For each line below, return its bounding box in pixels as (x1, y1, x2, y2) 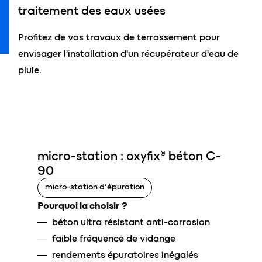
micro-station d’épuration (45, 181, 144, 192)
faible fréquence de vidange (52, 232, 175, 244)
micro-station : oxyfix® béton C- (37, 148, 221, 163)
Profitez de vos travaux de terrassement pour (18, 31, 220, 43)
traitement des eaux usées (18, 3, 166, 18)
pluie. (18, 64, 42, 75)
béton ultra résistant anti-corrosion (52, 216, 210, 227)
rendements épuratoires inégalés (52, 249, 198, 260)
